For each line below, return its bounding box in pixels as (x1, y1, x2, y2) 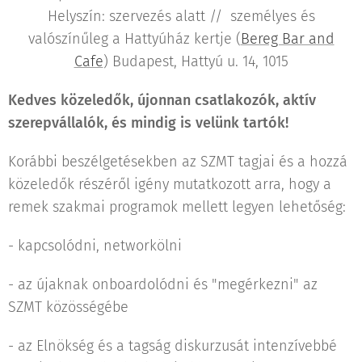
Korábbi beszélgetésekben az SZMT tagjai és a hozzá (8, 153, 347, 170)
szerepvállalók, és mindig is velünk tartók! (8, 114, 288, 132)
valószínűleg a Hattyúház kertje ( (27, 30, 241, 48)
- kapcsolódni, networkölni (8, 237, 182, 255)
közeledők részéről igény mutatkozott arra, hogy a (8, 175, 331, 193)
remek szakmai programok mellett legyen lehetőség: (8, 198, 346, 216)
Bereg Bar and (240, 30, 335, 48)
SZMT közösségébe (8, 298, 128, 316)
